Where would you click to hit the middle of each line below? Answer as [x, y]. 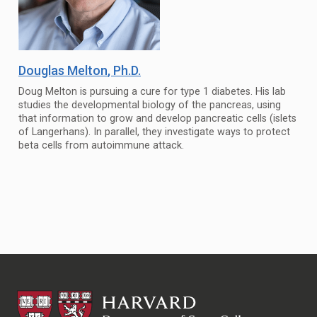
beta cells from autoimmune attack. [101, 145]
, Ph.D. [124, 70]
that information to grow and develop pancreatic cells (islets [157, 119]
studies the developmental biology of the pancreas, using [150, 105]
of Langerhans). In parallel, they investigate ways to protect [154, 132]
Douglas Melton [63, 70]
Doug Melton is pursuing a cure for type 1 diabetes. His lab [152, 92]
